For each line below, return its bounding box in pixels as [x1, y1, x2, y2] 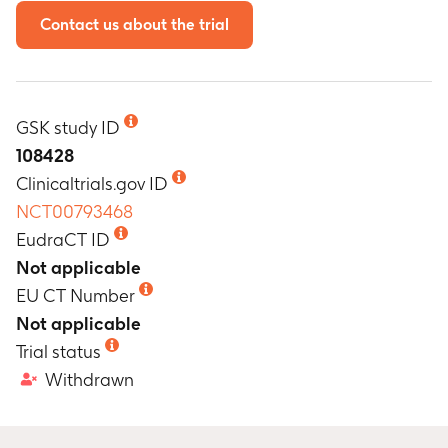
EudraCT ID [16, 229, 110, 250]
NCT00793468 [16, 201, 133, 222]
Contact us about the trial [40, 15, 229, 34]
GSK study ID [16, 117, 120, 138]
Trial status [16, 341, 101, 362]
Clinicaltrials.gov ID [16, 173, 168, 194]
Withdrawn [45, 369, 134, 390]
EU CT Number [16, 285, 135, 306]
